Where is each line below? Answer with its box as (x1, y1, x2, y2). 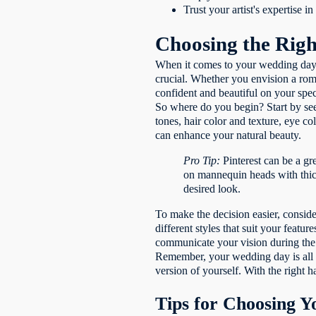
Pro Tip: (183, 154, 221, 166)
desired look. (183, 182, 241, 195)
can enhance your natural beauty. (155, 128, 302, 141)
